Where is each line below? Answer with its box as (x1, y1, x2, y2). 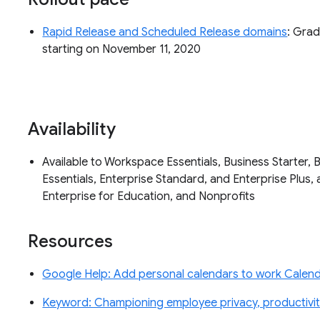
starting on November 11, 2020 (42, 42, 201, 57)
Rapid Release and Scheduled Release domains (42, 25, 288, 40)
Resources (28, 231, 114, 253)
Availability (28, 119, 116, 141)
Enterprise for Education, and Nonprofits (42, 189, 256, 204)
